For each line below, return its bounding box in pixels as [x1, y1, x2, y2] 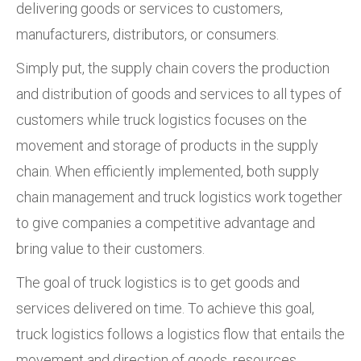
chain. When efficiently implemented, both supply [16, 162, 319, 180]
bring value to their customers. [16, 239, 205, 257]
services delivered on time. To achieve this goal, [16, 299, 314, 317]
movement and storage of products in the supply [16, 136, 318, 154]
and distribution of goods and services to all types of [16, 85, 342, 102]
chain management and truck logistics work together [16, 188, 342, 205]
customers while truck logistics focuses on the [16, 110, 307, 128]
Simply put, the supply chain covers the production [16, 59, 330, 77]
